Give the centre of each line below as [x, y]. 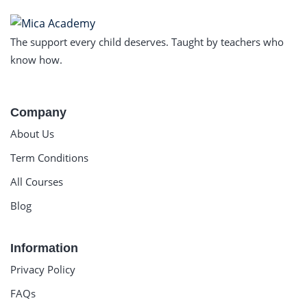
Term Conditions [49, 157]
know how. [36, 59]
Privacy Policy [43, 269]
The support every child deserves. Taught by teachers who [147, 41]
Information [44, 248]
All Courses [37, 181]
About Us [32, 133]
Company [38, 112]
